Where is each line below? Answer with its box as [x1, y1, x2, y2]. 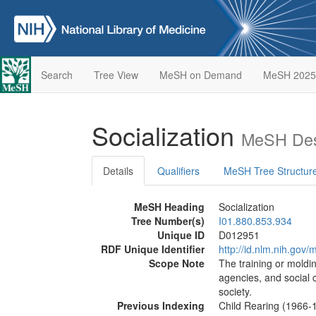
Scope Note [149, 256, 205, 270]
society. [219, 284, 252, 298]
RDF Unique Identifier [101, 242, 205, 256]
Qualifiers [157, 164, 200, 178]
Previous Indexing [117, 298, 205, 312]
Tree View [93, 68, 138, 82]
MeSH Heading [134, 200, 205, 214]
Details [103, 164, 133, 178]
